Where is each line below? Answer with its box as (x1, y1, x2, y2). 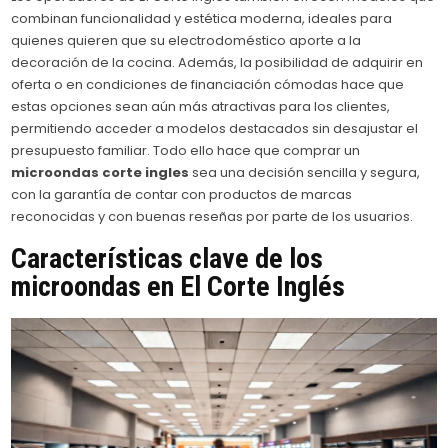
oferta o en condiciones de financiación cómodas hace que (11, 75, 405, 95)
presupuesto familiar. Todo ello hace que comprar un (11, 141, 361, 161)
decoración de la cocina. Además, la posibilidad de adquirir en (11, 53, 424, 73)
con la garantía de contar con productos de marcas (11, 185, 353, 205)
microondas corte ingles (11, 163, 190, 183)
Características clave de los (11, 241, 324, 275)
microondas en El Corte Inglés (11, 269, 346, 303)
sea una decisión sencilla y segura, (189, 163, 421, 183)
